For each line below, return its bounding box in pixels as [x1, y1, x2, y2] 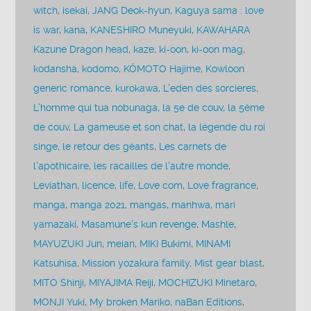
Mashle [201, 218, 235, 230]
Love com [138, 179, 183, 192]
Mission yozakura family [82, 257, 190, 269]
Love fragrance [187, 179, 257, 192]
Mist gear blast [194, 257, 263, 269]
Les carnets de [159, 140, 227, 153]
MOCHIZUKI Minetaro [158, 276, 255, 289]
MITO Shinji [33, 276, 85, 289]
